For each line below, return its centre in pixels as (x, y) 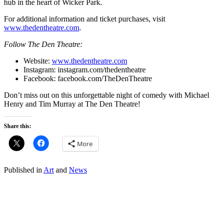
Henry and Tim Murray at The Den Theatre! (72, 104)
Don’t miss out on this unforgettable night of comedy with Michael (107, 95)
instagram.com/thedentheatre (102, 70)
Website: (38, 61)
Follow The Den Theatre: (43, 44)
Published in (23, 170)
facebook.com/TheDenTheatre (105, 79)
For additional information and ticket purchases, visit (85, 19)
